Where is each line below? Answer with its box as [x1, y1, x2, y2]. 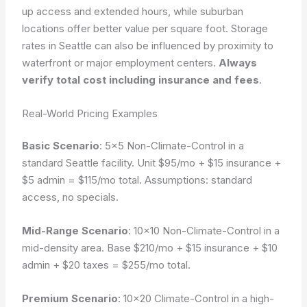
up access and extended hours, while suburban [22, 4, 244, 18]
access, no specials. [22, 191, 119, 204]
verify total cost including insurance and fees [22, 73, 260, 86]
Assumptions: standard [145, 173, 253, 186]
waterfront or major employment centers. [22, 56, 219, 69]
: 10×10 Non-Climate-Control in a [128, 224, 280, 237]
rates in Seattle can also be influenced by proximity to [22, 38, 274, 52]
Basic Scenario [22, 139, 100, 152]
